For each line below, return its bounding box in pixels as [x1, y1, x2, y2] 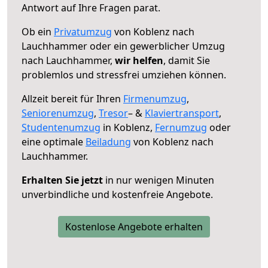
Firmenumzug [123, 92, 187, 105]
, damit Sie [163, 53, 210, 67]
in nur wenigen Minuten [103, 173, 214, 187]
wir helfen [115, 53, 163, 67]
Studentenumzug [22, 120, 100, 134]
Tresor [99, 106, 128, 120]
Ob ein [22, 25, 54, 38]
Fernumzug [155, 120, 207, 134]
